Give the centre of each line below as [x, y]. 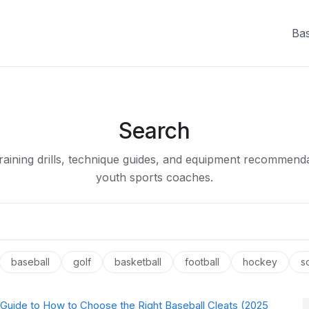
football [202, 262]
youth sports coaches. [154, 177]
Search [154, 131]
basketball [138, 262]
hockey [260, 262]
